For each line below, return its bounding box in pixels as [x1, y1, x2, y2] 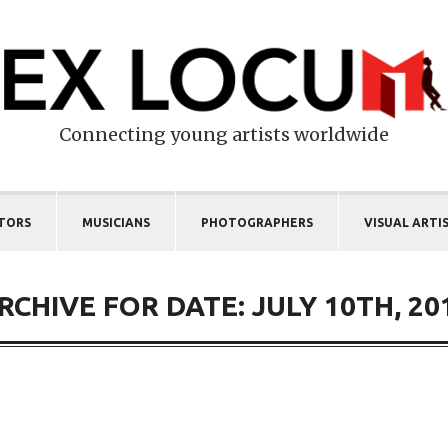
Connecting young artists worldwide [59, 122, 389, 146]
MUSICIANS [82, 215, 150, 229]
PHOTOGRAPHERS [201, 215, 313, 229]
